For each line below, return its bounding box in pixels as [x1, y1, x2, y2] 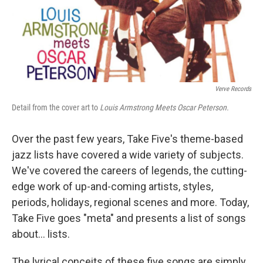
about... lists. [12, 228, 70, 240]
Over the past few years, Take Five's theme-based [12, 133, 243, 145]
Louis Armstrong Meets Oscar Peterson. [100, 103, 229, 112]
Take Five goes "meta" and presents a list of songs [12, 212, 246, 224]
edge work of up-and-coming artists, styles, [12, 180, 213, 193]
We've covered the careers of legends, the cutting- [12, 164, 247, 177]
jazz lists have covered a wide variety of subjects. [12, 149, 244, 161]
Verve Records [215, 85, 251, 93]
